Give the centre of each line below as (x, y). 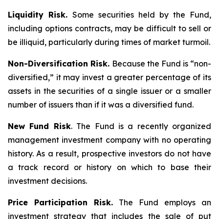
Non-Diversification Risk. (60, 64)
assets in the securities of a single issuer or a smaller (109, 91)
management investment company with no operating (109, 140)
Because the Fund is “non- (162, 64)
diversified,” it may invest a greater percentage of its (109, 77)
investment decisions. (47, 181)
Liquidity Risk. (40, 15)
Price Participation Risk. (60, 202)
